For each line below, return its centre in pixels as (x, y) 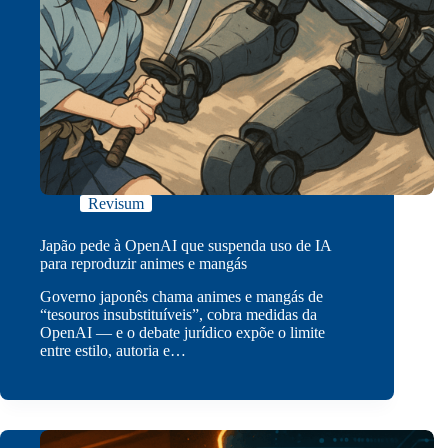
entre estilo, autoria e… (113, 351)
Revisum (116, 204)
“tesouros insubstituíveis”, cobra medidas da (178, 315)
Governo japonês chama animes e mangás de (181, 297)
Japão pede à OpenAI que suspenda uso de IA (185, 246)
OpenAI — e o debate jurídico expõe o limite (182, 333)
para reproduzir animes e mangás (143, 264)
